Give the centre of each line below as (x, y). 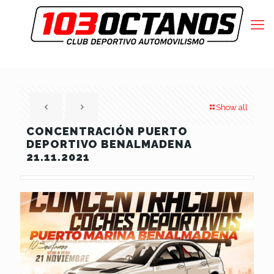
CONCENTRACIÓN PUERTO (107, 131)
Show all (232, 107)
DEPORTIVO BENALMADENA (109, 144)
